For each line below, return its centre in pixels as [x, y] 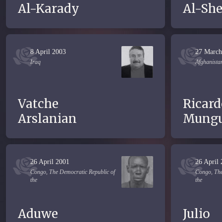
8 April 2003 [48, 52]
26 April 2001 [50, 162]
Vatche [38, 104]
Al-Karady [49, 9]
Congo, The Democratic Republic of [73, 172]
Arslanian [47, 119]
